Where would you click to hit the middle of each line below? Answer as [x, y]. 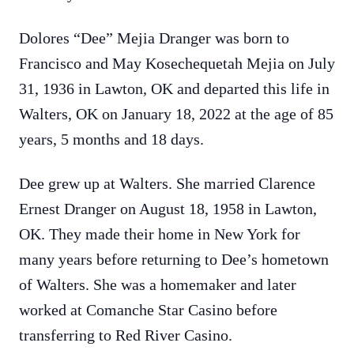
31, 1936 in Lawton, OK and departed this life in [174, 88]
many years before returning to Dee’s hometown [174, 259]
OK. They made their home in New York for [160, 234]
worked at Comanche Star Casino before [148, 310]
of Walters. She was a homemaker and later [158, 284]
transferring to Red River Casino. [126, 335]
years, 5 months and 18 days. [111, 139]
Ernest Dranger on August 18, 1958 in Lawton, [168, 209]
